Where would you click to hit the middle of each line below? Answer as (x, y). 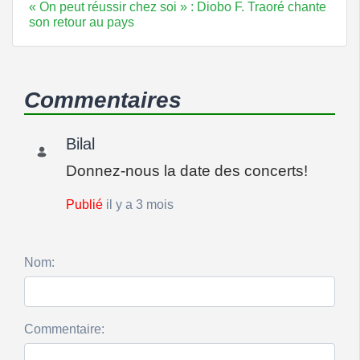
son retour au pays (82, 22)
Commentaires (103, 100)
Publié (86, 204)
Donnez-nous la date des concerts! (187, 170)
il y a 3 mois (140, 204)
